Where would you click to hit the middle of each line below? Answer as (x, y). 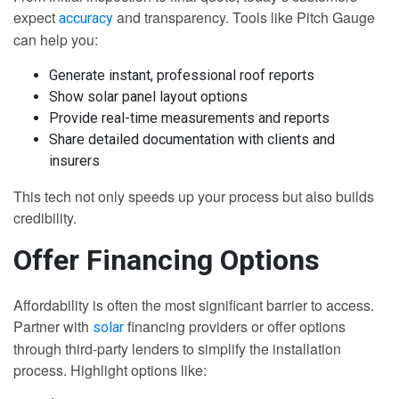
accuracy (88, 19)
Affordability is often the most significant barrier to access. (194, 305)
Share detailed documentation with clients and (192, 140)
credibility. (45, 218)
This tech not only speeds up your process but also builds (194, 197)
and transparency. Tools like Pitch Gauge (246, 18)
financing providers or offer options (236, 327)
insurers (74, 161)
